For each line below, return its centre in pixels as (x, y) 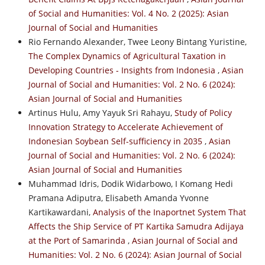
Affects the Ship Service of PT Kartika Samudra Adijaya (136, 226)
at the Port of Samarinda (78, 240)
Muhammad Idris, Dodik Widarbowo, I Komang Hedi (130, 183)
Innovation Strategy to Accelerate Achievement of (125, 127)
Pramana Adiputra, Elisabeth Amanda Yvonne (118, 198)
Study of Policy (203, 112)
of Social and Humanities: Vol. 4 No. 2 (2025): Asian (128, 13)
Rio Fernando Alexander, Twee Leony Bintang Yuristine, (137, 41)
